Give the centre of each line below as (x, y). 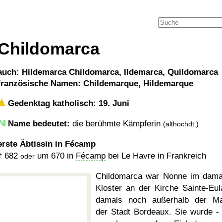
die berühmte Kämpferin (116, 124)
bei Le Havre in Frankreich (156, 156)
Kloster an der (125, 188)
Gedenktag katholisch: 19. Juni (67, 103)
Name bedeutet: (39, 124)
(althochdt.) (181, 124)
